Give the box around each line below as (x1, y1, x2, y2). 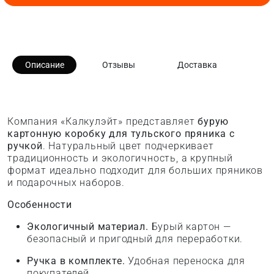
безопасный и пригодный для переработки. (27, 233, 243, 245)
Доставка (177, 60, 217, 70)
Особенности (7, 199, 72, 211)
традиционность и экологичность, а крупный (7, 152, 233, 165)
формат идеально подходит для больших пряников (7, 165, 263, 177)
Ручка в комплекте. (27, 255, 125, 267)
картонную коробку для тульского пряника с (7, 128, 235, 140)
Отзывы (102, 60, 135, 70)
